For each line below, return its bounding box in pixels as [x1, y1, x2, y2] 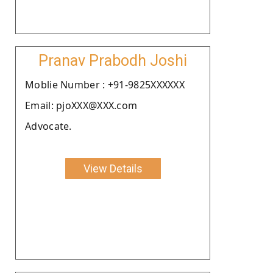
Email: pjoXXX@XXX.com [25, 98, 138, 112]
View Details [83, 161, 143, 175]
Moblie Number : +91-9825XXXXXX [25, 77, 185, 91]
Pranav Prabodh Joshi [38, 51, 187, 69]
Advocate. [25, 119, 72, 133]
